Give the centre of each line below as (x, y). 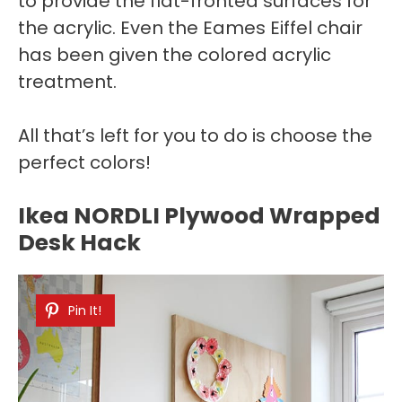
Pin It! (85, 310)
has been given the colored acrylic (175, 54)
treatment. (67, 81)
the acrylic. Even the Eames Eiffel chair (190, 27)
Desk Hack (79, 242)
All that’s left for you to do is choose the (195, 135)
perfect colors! (84, 162)
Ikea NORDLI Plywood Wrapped (199, 215)
